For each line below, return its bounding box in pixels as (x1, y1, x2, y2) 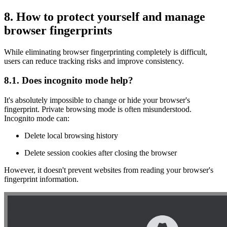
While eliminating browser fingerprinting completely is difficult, (4, 47, 207, 56)
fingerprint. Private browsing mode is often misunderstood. (4, 105, 192, 114)
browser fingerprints (4, 23, 112, 37)
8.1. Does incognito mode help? (4, 75, 136, 86)
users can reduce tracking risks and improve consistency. (4, 56, 184, 65)
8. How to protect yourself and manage (4, 10, 205, 23)
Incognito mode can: (4, 114, 69, 123)
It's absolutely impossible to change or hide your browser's (4, 96, 190, 105)
